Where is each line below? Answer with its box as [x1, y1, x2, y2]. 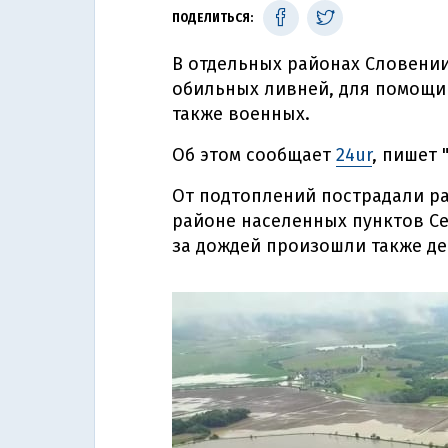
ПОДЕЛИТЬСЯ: [172, 11, 253, 25]
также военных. [172, 103, 310, 125]
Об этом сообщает [172, 144, 336, 166]
